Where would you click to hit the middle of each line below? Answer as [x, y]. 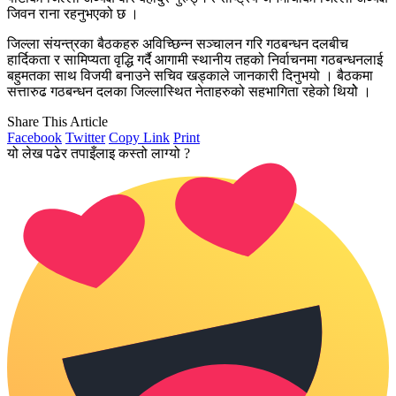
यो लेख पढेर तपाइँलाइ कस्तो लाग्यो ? [99, 153]
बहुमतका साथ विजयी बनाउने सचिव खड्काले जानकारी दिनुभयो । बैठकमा [190, 75]
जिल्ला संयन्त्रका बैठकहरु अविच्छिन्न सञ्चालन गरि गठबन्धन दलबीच [178, 43]
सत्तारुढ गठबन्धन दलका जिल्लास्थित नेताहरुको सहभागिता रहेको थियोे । [189, 91]
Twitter [85, 137]
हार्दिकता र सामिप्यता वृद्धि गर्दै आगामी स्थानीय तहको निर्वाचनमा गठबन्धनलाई [195, 59]
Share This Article [57, 121]
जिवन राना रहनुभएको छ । [73, 13]
